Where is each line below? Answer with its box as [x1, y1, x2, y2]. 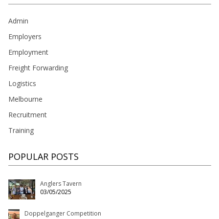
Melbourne [8, 94, 43, 104]
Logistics [8, 79, 36, 88]
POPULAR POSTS [8, 151, 79, 163]
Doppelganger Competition [24, 209, 101, 218]
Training [8, 126, 34, 135]
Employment [8, 47, 48, 57]
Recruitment [8, 110, 47, 120]
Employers [8, 32, 42, 42]
